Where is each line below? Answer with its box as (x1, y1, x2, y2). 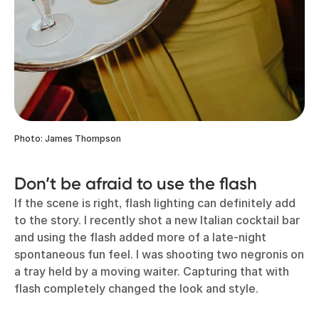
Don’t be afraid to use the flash (14, 172, 261, 194)
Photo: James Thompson (14, 132, 121, 144)
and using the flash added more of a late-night (14, 229, 266, 244)
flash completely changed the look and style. (14, 281, 258, 296)
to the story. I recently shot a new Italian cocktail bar (14, 212, 300, 227)
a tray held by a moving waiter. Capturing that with (14, 263, 289, 278)
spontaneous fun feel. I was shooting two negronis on (14, 246, 304, 261)
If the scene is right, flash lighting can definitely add (14, 195, 296, 210)
